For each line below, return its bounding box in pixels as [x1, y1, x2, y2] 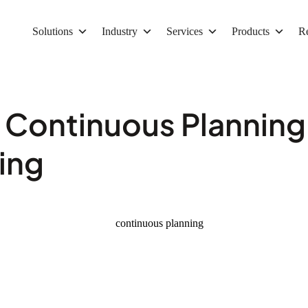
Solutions [32, 25, 73, 37]
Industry [101, 25, 137, 37]
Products [231, 25, 269, 37]
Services [166, 25, 203, 37]
